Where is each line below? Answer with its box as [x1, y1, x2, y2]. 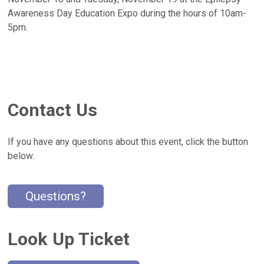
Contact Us [8, 100, 98, 121]
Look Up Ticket [8, 228, 130, 249]
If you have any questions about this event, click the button [8, 136, 249, 148]
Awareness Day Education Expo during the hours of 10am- [8, 8, 247, 19]
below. [8, 150, 35, 162]
